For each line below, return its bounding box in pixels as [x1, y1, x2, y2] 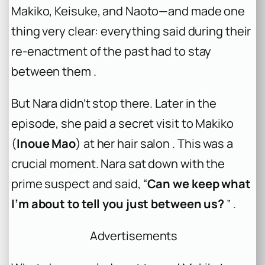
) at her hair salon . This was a [76, 135, 233, 152]
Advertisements [89, 228, 178, 244]
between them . [11, 63, 96, 80]
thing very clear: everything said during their [11, 23, 251, 40]
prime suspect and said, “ [11, 176, 147, 192]
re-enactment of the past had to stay [11, 43, 212, 60]
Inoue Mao [16, 135, 76, 152]
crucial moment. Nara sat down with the [11, 156, 225, 172]
